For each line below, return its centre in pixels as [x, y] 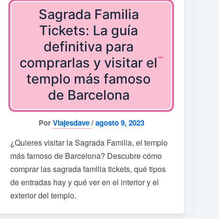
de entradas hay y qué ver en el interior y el [85, 182]
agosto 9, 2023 [120, 123]
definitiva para [89, 47]
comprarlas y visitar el [89, 63]
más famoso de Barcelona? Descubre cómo [86, 156]
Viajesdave [72, 123]
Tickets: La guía [89, 31]
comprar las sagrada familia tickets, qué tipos [88, 169]
